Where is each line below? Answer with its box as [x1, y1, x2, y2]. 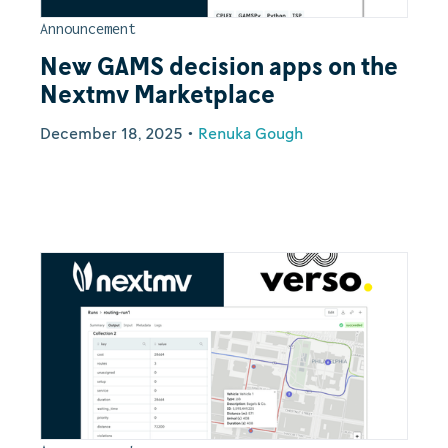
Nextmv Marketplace [40, 80, 275, 108]
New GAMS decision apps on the [40, 52, 398, 80]
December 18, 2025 [40, 123, 183, 143]
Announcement [40, 20, 136, 37]
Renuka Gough [198, 123, 303, 143]
